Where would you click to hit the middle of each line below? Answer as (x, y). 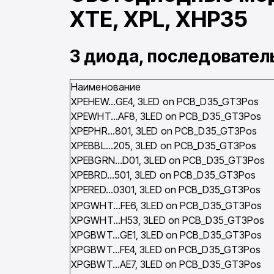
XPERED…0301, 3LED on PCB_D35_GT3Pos (166, 190)
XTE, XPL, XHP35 (159, 19)
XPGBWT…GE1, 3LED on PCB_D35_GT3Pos (167, 235)
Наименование (106, 87)
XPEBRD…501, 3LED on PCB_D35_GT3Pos (164, 175)
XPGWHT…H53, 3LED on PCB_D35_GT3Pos (168, 220)
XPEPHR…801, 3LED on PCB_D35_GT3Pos (164, 131)
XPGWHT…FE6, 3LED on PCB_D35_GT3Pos (167, 206)
